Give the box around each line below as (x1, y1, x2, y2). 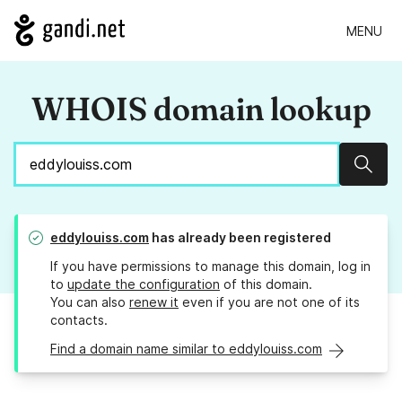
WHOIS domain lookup (31, 89, 371, 129)
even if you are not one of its (179, 294, 360, 310)
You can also (50, 294, 129, 310)
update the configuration (67, 276, 220, 293)
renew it (129, 294, 179, 310)
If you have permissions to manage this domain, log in (50, 258, 371, 275)
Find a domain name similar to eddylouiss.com (50, 341, 322, 357)
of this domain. (220, 276, 312, 293)
